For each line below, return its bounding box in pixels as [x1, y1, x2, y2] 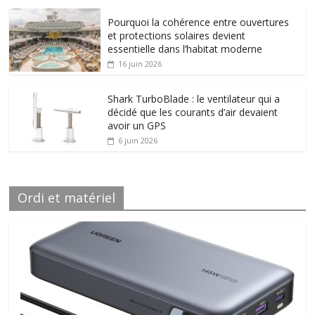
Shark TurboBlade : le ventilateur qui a [108, 91, 281, 105]
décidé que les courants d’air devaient [108, 105, 278, 119]
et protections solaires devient [108, 28, 246, 42]
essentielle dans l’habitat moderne [108, 41, 263, 56]
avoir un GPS [108, 118, 167, 132]
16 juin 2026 [118, 58, 162, 69]
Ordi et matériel [18, 188, 116, 206]
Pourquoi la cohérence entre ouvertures [108, 15, 290, 29]
